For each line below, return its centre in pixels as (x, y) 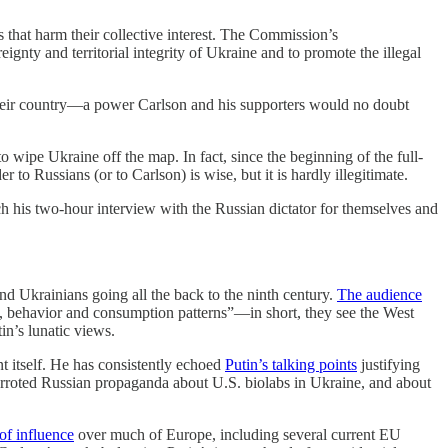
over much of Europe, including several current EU (237, 434)
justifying (388, 364)
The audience (379, 294)
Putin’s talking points (291, 364)
